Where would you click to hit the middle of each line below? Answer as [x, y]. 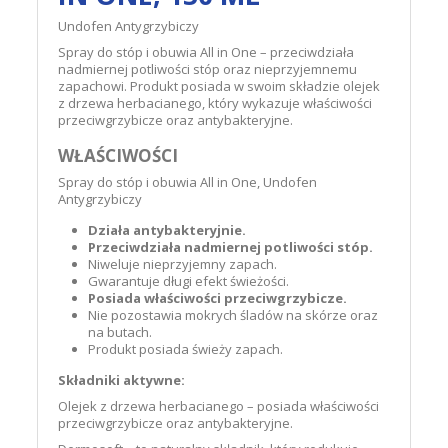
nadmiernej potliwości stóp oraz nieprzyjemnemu [208, 69]
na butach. [120, 332]
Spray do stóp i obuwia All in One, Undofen [188, 182]
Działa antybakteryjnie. [167, 230]
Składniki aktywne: [122, 380]
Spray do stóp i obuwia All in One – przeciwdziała [206, 52]
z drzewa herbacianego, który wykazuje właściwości [215, 103]
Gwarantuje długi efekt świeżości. [189, 281]
